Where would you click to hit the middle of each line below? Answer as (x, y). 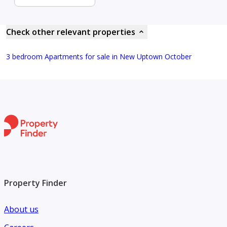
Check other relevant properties (71, 32)
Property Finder (35, 183)
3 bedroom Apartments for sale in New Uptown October (99, 57)
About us (21, 210)
